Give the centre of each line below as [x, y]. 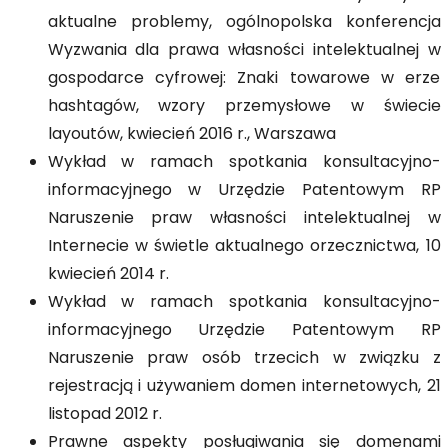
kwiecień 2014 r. [108, 275]
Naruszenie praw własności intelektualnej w [244, 219]
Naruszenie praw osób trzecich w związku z [244, 359]
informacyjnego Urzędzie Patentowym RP [244, 331]
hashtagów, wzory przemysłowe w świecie [244, 107]
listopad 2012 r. [104, 415]
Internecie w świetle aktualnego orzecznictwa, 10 [244, 247]
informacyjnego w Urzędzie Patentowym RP [244, 191]
